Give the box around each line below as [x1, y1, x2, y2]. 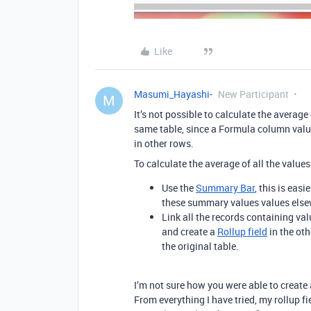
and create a [162, 225, 217, 239]
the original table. [162, 239, 239, 253]
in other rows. [134, 137, 194, 151]
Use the [162, 181, 196, 195]
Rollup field [217, 225, 267, 239]
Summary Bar [196, 181, 255, 195]
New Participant [218, 87, 289, 101]
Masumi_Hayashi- [134, 87, 212, 101]
